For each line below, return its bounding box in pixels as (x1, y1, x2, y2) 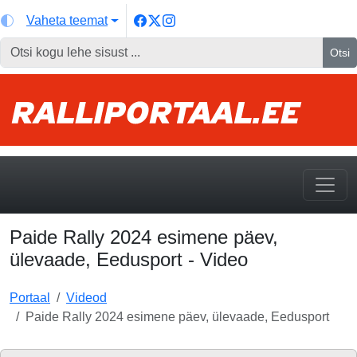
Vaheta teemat (26, 14, 108, 27)
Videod (66, 291, 107, 304)
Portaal (10, 291, 50, 304)
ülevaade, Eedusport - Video (10, 249, 248, 270)
